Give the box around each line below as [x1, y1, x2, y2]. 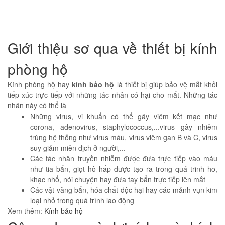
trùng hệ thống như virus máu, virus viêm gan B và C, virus [30, 132, 217, 142]
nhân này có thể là [8, 100, 68, 110]
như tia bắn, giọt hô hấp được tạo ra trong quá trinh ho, [30, 163, 217, 174]
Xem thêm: [8, 205, 42, 216]
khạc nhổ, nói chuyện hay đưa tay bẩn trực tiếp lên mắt [30, 174, 205, 184]
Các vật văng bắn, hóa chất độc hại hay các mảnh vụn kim [30, 184, 217, 195]
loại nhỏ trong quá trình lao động [30, 195, 134, 205]
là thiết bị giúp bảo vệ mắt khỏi [114, 79, 218, 89]
